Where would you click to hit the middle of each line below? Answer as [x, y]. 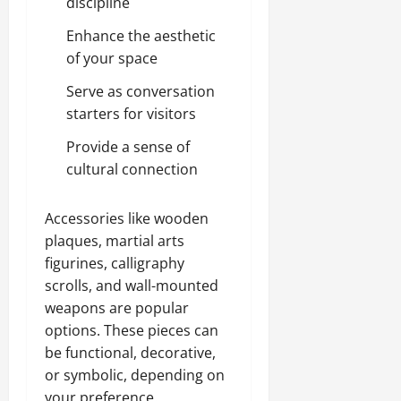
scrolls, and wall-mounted [132, 286]
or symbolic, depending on [135, 375]
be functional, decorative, [130, 353]
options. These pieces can [132, 330]
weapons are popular [117, 308]
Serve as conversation [141, 91]
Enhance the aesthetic [141, 36]
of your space [112, 58]
